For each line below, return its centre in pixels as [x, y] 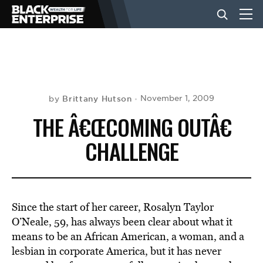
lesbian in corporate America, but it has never [117, 251]
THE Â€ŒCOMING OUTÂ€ [131, 127]
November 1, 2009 [177, 98]
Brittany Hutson [97, 99]
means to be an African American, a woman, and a [128, 236]
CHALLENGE [131, 151]
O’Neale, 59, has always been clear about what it [122, 222]
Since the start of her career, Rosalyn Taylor [113, 207]
